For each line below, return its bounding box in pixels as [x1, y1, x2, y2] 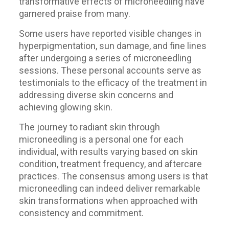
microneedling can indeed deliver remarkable [18, 183, 200, 194]
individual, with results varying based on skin [18, 146, 198, 157]
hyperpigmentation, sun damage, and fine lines [18, 40, 207, 51]
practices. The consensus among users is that [18, 171, 208, 181]
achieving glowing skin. [18, 102, 112, 112]
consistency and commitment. [18, 208, 144, 218]
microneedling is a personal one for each [18, 134, 184, 145]
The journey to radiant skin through [18, 122, 160, 132]
